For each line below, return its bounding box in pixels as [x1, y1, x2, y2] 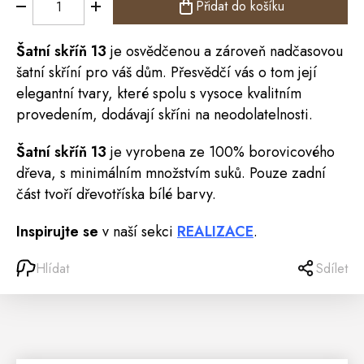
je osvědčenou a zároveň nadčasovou [110, 41, 343, 62]
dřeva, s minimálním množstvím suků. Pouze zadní [16, 162, 326, 184]
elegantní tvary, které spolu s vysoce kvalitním [16, 83, 301, 104]
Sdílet [316, 258, 348, 278]
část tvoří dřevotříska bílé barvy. [16, 184, 216, 205]
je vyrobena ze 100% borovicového [106, 141, 335, 162]
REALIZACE [177, 221, 253, 242]
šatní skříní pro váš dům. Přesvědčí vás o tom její [16, 62, 317, 83]
